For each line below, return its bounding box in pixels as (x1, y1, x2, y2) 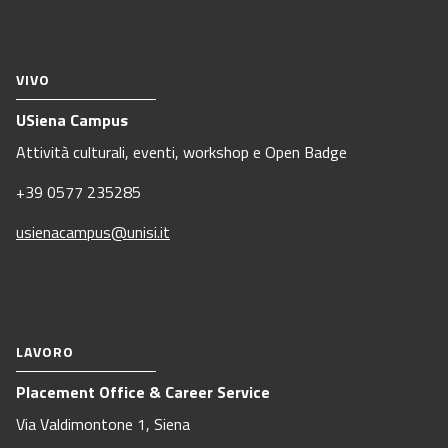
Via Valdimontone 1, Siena (16, 412, 190, 437)
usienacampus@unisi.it (16, 220, 170, 245)
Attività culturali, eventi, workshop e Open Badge (16, 140, 347, 165)
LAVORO (16, 341, 74, 363)
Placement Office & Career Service (16, 380, 270, 405)
